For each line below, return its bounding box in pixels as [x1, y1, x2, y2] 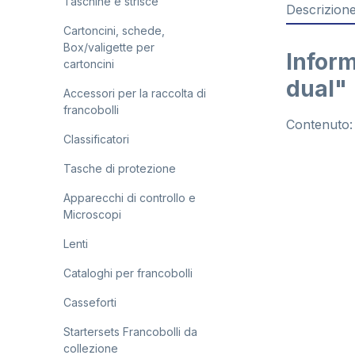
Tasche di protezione [63, 162, 176, 175]
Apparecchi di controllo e [63, 191, 196, 204]
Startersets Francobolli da [63, 325, 197, 338]
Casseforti [63, 296, 116, 309]
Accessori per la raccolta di [63, 86, 206, 100]
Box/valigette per [63, 40, 155, 54]
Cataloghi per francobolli [63, 266, 193, 280]
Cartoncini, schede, [63, 24, 165, 37]
